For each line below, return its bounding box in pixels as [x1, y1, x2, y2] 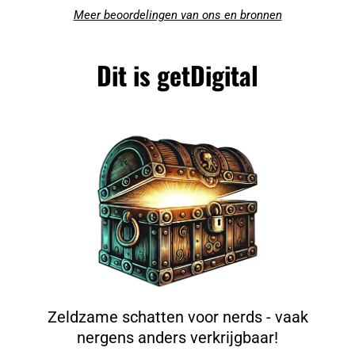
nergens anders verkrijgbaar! [77, 328, 278, 348]
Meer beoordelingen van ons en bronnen [73, 7, 282, 22]
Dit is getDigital [97, 55, 258, 94]
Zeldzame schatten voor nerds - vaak [47, 307, 308, 327]
